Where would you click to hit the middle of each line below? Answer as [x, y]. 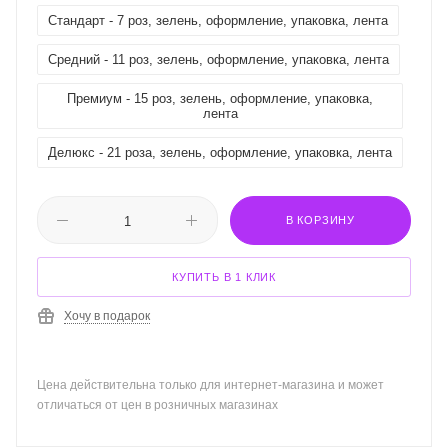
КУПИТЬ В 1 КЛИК [224, 277]
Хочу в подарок [107, 316]
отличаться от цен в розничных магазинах [157, 405]
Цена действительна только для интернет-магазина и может [210, 385]
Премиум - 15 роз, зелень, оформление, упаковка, [220, 99]
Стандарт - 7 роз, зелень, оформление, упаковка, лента [218, 21]
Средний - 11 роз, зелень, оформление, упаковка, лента [218, 60]
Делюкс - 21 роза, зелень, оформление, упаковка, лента [220, 153]
